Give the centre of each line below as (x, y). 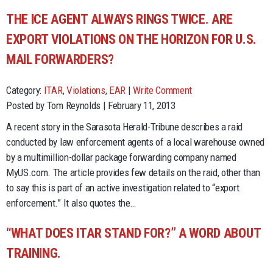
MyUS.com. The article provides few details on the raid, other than (133, 172)
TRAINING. (34, 253)
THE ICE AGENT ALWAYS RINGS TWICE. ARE (120, 19)
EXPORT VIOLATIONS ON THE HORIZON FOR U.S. (131, 39)
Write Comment (163, 90)
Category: (25, 90)
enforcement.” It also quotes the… (71, 203)
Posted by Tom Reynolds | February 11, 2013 (91, 105)
